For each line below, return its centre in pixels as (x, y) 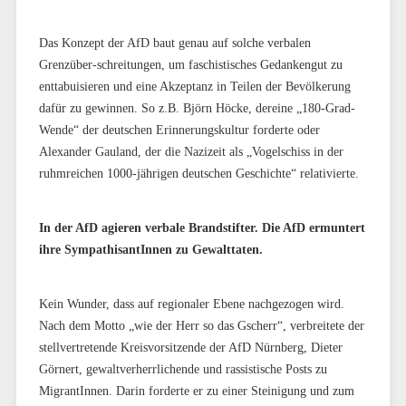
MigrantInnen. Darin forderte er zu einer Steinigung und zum (196, 391)
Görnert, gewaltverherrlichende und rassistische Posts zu (183, 369)
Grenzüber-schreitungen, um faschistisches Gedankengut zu (190, 64)
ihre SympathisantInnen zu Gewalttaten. (150, 249)
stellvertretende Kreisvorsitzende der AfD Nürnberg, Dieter (190, 347)
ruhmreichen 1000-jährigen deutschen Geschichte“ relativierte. (198, 173)
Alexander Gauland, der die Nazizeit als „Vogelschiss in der (191, 151)
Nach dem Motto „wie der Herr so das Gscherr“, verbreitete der (201, 325)
